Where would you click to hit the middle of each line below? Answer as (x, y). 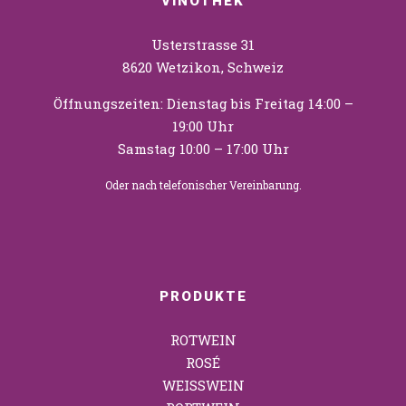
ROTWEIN (203, 339)
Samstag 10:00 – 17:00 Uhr (203, 148)
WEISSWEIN (203, 385)
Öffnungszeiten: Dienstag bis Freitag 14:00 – (203, 103)
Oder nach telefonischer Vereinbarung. (203, 184)
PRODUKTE (203, 296)
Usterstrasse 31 (203, 44)
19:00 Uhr (203, 126)
